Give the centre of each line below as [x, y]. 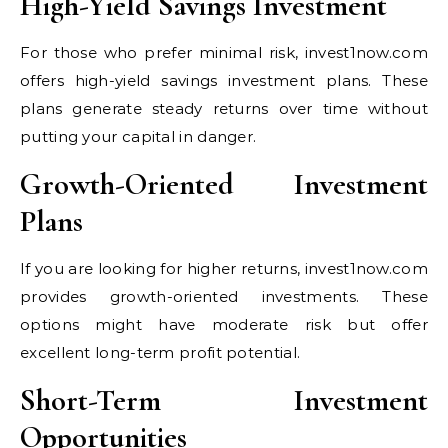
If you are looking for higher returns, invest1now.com [224, 268]
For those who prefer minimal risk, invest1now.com [224, 52]
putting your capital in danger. [138, 136]
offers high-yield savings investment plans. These [224, 80]
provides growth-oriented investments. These [224, 296]
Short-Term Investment [224, 400]
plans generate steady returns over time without [224, 108]
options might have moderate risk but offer [224, 324]
